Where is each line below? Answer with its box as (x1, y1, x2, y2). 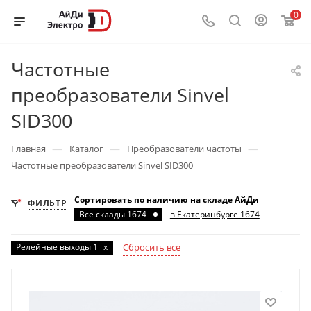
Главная (11, 142, 46, 155)
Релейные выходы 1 (16, 241, 98, 253)
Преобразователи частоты (127, 142, 242, 155)
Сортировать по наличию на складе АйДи (74, 194, 259, 205)
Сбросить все (123, 241, 180, 253)
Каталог (69, 142, 103, 155)
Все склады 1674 (78, 208, 146, 220)
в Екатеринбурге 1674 (169, 208, 260, 220)
